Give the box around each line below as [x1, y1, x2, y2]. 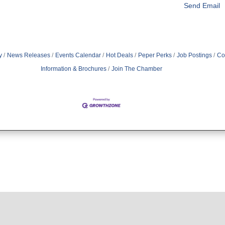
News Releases [7, 52, 51, 59]
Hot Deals [106, 52, 134, 59]
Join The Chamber [111, 65, 163, 73]
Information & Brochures [41, 65, 107, 73]
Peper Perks [138, 52, 172, 59]
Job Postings [177, 52, 212, 59]
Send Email [184, 2, 220, 10]
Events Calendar [55, 52, 101, 59]
